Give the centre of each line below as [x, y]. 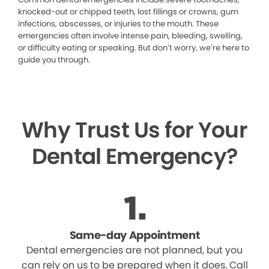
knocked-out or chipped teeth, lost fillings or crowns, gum [128, 12]
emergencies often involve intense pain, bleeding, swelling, [130, 36]
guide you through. [54, 60]
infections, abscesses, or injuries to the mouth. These [118, 24]
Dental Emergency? [134, 157]
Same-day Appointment [134, 235]
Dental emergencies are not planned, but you [134, 250]
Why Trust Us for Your [134, 130]
